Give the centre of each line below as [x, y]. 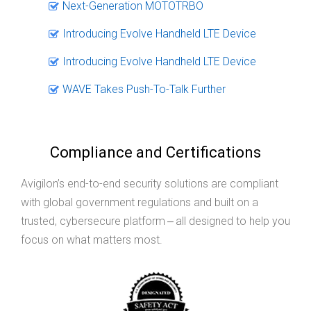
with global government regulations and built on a [140, 202]
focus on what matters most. [92, 239]
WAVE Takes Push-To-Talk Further [144, 89]
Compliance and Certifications [155, 152]
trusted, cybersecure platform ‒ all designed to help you [155, 221]
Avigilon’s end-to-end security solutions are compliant [150, 183]
